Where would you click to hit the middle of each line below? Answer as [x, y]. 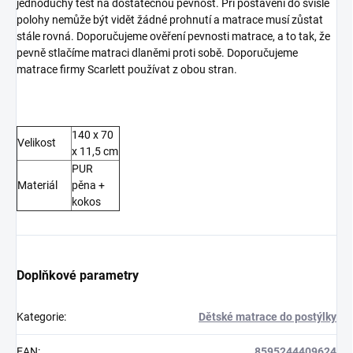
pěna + [88, 186]
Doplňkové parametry [78, 276]
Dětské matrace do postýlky [268, 317]
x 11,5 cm [95, 152]
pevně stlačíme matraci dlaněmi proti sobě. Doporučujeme [157, 53]
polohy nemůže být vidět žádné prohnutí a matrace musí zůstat [170, 20]
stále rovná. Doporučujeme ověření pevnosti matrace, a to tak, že [173, 37]
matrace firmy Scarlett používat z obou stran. [127, 70]
